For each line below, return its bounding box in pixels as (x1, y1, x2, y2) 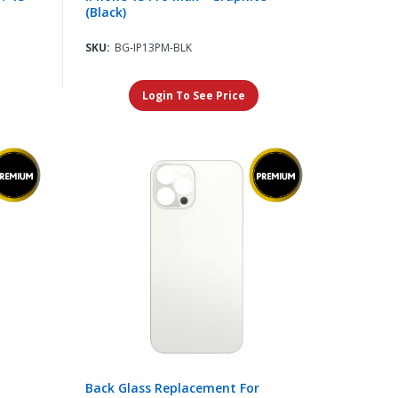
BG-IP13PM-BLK (114, 40, 192, 56)
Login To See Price (142, 88, 246, 104)
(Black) (84, 4, 126, 21)
